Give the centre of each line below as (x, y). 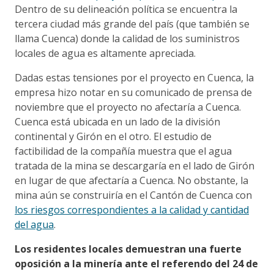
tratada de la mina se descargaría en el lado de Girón (135, 165)
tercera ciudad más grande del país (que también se (132, 24)
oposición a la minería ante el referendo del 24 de (136, 263)
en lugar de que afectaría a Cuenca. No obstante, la (131, 180)
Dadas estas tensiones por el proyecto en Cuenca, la (134, 77)
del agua (34, 224)
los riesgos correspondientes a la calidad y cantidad (132, 209)
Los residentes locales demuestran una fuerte (128, 249)
